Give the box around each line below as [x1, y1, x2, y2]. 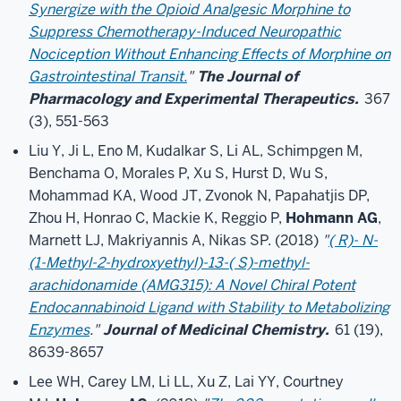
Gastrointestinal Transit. [29, 67, 187, 86]
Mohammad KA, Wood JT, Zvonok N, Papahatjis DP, [29, 186, 370, 205]
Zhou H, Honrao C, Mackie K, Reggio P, [29, 209, 286, 227]
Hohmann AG [286, 209, 378, 227]
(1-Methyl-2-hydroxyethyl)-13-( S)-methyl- [29, 253, 310, 272]
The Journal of [197, 67, 298, 86]
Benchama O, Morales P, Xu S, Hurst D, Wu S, [29, 164, 328, 183]
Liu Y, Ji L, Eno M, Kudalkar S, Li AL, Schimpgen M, [29, 141, 363, 160]
